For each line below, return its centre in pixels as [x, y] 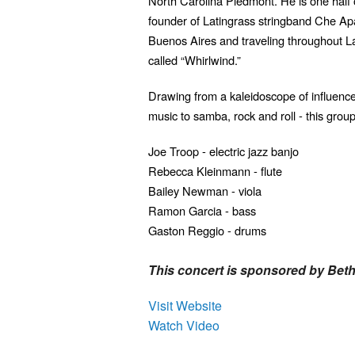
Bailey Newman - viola [206, 191]
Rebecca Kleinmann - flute [215, 171]
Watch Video [184, 326]
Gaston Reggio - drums [212, 231]
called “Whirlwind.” [195, 60]
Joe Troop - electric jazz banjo [223, 151]
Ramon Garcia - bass [202, 211]
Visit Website [185, 306]
